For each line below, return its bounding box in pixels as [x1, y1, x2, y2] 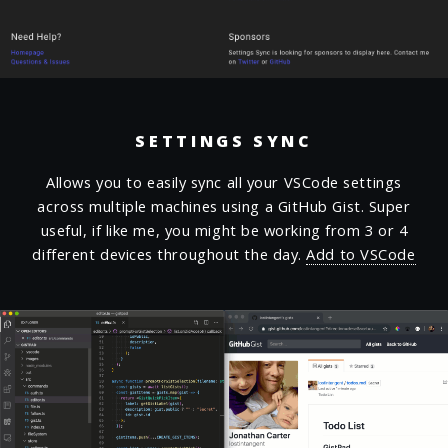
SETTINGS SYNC [135, 129, 313, 152]
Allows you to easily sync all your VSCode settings [46, 171, 402, 192]
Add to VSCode [306, 243, 416, 264]
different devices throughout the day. [32, 243, 307, 264]
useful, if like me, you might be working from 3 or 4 [40, 219, 408, 240]
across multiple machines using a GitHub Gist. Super [37, 195, 411, 216]
